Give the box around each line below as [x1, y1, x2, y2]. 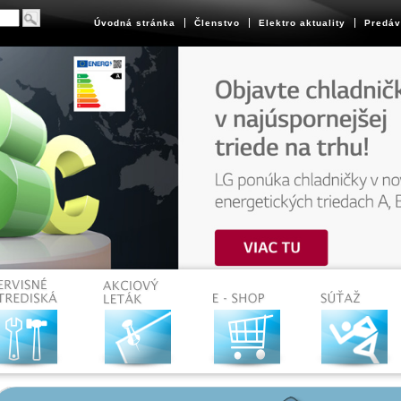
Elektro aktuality [258, 18, 346, 29]
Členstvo [193, 18, 240, 29]
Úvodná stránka [93, 18, 175, 29]
